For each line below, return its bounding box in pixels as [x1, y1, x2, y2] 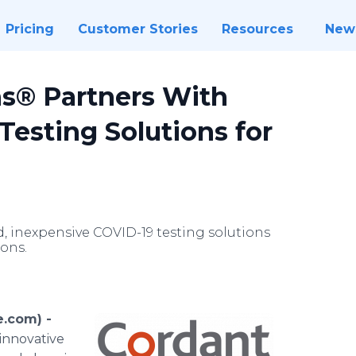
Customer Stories [77, 21, 198, 37]
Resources [221, 21, 293, 37]
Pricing [5, 21, 54, 37]
